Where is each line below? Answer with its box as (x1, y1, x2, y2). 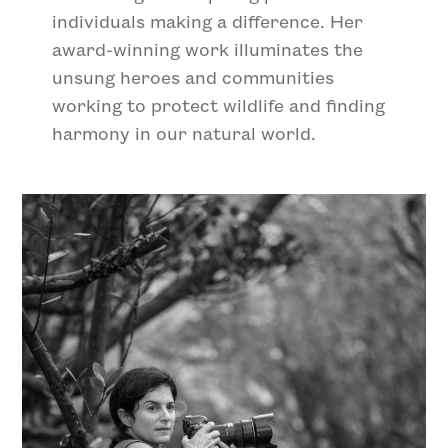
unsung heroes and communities (52, 65, 335, 89)
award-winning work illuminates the (52, 37, 364, 61)
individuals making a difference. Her (52, 9, 364, 33)
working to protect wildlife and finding (52, 93, 386, 117)
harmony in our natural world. (52, 121, 320, 145)
